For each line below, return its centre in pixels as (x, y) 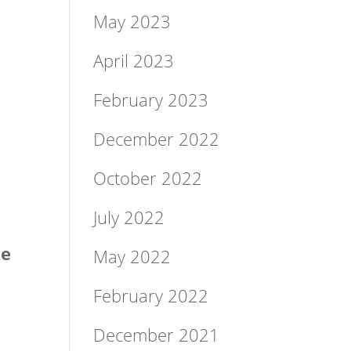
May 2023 (132, 21)
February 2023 (151, 99)
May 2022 (132, 256)
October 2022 (148, 177)
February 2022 (151, 295)
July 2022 (129, 217)
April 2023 (134, 60)
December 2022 (157, 138)
